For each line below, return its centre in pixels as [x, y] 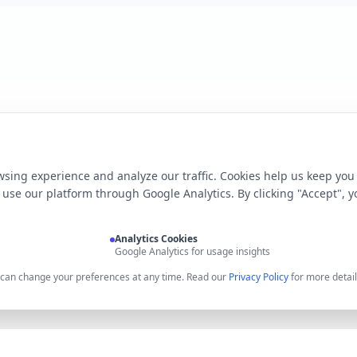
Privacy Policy [259, 277]
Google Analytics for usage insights [192, 251]
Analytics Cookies [156, 239]
